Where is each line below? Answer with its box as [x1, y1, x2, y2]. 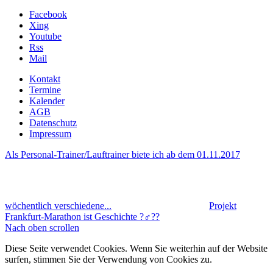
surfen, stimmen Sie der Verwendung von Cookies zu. [5, 253, 212, 264]
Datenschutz [29, 117, 77, 128]
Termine [29, 84, 61, 95]
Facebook [29, 9, 67, 19]
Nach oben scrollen [5, 222, 79, 233]
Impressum [29, 128, 71, 139]
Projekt [209, 200, 236, 211]
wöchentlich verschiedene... [5, 200, 112, 211]
